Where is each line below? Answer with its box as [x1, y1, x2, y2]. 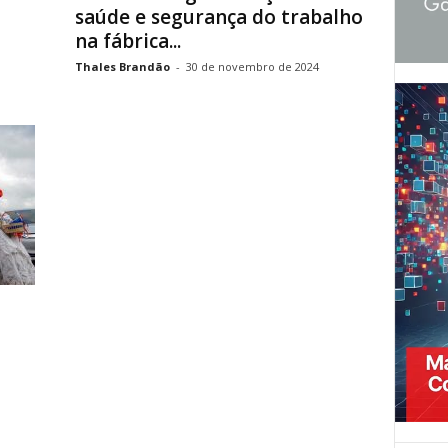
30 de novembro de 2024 [185, 59, 319, 74]
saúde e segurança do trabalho [74, 4, 363, 30]
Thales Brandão [74, 59, 170, 74]
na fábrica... [74, 28, 181, 54]
